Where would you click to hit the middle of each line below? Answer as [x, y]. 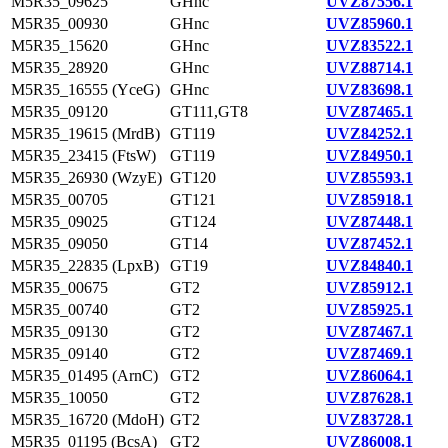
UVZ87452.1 [369, 243]
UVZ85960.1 [369, 23]
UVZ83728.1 [369, 419]
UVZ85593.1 [369, 177]
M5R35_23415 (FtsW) [83, 155]
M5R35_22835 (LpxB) [85, 265]
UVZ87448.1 [369, 221]
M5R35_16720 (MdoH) [87, 419]
